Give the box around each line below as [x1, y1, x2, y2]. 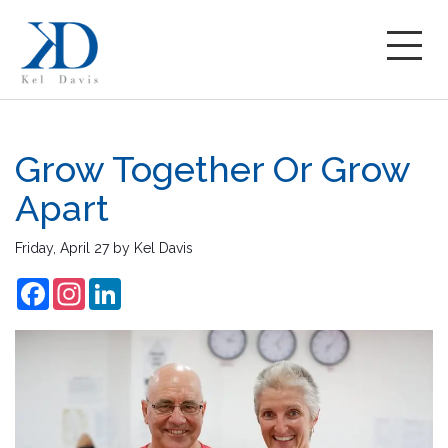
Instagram [85, 278, 148, 294]
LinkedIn [121, 278, 175, 294]
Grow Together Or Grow [15, 148, 410, 190]
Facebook [49, 278, 113, 294]
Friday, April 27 [15, 240, 109, 256]
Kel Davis [134, 240, 193, 256]
